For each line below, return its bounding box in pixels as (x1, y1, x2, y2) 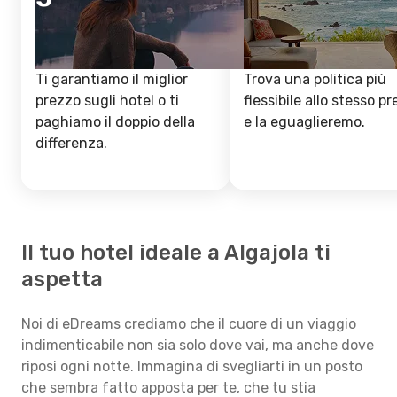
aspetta (21, 267, 103, 292)
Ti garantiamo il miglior (35, 71, 188, 88)
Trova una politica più (244, 71, 386, 88)
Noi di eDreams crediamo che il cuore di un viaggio (21, 315, 356, 332)
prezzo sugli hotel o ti (35, 92, 179, 109)
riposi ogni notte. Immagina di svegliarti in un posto (21, 358, 362, 375)
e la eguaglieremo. (244, 113, 365, 130)
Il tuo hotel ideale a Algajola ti (21, 240, 331, 265)
